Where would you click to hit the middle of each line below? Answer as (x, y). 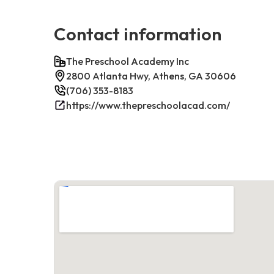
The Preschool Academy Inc (128, 61)
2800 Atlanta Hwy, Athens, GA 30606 (151, 76)
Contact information (138, 33)
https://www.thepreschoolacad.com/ (148, 105)
